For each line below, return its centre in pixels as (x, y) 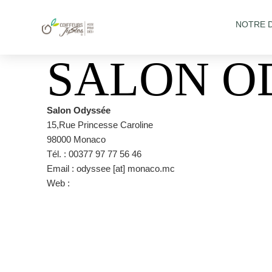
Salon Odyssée (79, 110)
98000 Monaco (76, 139)
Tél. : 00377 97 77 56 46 (94, 154)
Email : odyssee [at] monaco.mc (111, 168)
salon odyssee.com (111, 183)
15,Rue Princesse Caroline (100, 125)
